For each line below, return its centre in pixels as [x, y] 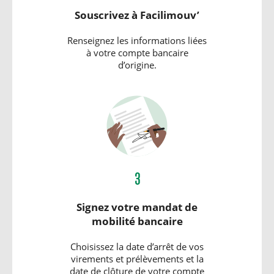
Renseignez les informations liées [137, 41]
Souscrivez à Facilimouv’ [137, 15]
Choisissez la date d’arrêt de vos [137, 247]
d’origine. [137, 65]
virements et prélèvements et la [137, 259]
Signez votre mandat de [137, 207]
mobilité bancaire [137, 221]
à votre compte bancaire [137, 53]
